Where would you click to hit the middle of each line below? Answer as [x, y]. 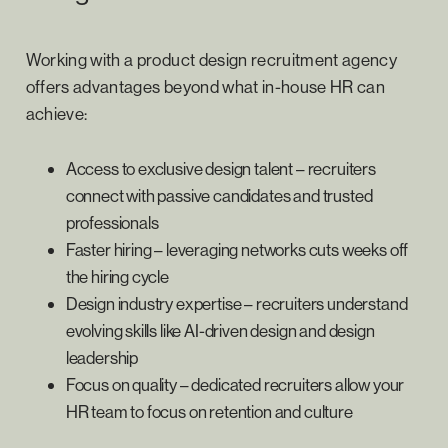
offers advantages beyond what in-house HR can [205, 86]
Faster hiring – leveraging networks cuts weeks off [237, 249]
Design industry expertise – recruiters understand [236, 303]
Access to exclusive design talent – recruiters [220, 168]
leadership [102, 357]
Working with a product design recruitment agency [211, 59]
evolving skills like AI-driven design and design [220, 330]
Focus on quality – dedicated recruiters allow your [235, 384]
